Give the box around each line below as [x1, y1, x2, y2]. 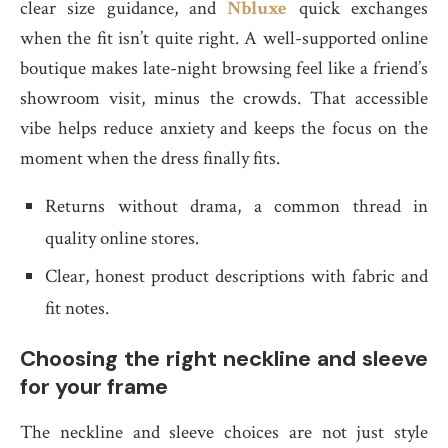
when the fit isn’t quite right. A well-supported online [20, 26, 428, 51]
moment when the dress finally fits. [20, 146, 280, 171]
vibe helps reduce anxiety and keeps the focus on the [20, 116, 428, 141]
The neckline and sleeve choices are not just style [20, 420, 428, 445]
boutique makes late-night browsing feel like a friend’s [20, 56, 428, 81]
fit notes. [45, 296, 109, 321]
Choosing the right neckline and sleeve [20, 344, 428, 373]
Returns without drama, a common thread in [45, 194, 428, 219]
